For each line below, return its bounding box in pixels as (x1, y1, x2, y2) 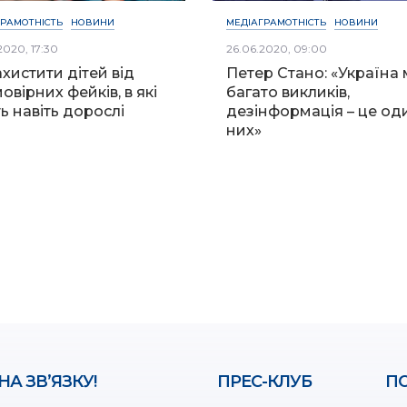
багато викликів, (225, 83, 350, 101)
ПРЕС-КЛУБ (217, 371, 312, 392)
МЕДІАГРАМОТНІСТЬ (225, 15, 326, 28)
